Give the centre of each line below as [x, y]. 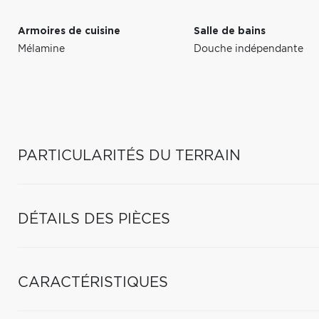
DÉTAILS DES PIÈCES [94, 219]
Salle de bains [230, 31]
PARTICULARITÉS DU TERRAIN [129, 156]
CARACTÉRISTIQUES [93, 283]
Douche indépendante [249, 49]
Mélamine [41, 49]
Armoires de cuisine [69, 31]
